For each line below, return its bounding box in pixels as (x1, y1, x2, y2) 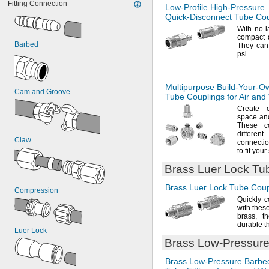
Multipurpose (165, 82, 217, 92)
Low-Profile (165, 2, 208, 12)
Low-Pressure (189, 256, 242, 266)
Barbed (14, 40, 38, 49)
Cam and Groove (14, 88, 70, 96)
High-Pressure (210, 2, 265, 12)
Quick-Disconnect (165, 12, 232, 22)
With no (237, 25, 266, 33)
